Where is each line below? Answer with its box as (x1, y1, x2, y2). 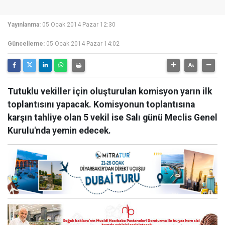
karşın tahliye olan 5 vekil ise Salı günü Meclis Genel (8, 113, 217, 123)
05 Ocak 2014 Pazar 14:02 (46, 40, 120, 47)
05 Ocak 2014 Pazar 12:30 (42, 21, 116, 28)
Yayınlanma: (8, 21, 41, 28)
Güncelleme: (8, 40, 45, 47)
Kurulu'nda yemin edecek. (8, 126, 111, 136)
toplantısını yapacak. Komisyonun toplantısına (8, 99, 195, 109)
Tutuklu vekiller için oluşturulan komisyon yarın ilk (8, 86, 212, 96)
